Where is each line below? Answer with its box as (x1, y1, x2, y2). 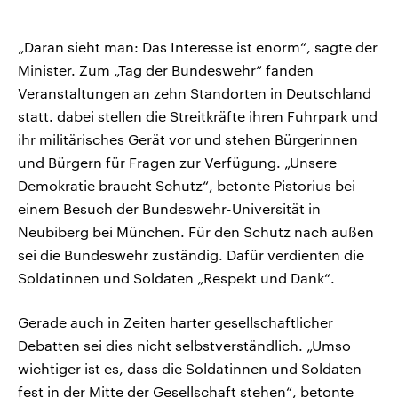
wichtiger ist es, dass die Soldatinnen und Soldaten (18, 360, 362, 378)
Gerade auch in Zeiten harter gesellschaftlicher (18, 314, 333, 331)
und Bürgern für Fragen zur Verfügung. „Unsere (18, 154, 337, 171)
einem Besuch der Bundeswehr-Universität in (18, 200, 321, 218)
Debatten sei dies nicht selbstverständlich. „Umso (18, 337, 351, 354)
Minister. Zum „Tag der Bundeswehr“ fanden (18, 61, 314, 79)
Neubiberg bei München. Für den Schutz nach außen (18, 223, 374, 241)
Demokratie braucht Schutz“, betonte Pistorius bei (18, 177, 355, 195)
